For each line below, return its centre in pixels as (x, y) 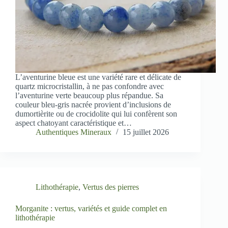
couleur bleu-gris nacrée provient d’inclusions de (93, 105)
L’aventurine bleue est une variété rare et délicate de (98, 77)
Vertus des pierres (111, 187)
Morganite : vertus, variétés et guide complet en (91, 209)
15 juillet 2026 (146, 132)
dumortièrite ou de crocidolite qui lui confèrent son (96, 114)
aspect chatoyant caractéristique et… (74, 123)
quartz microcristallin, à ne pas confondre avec (90, 87)
